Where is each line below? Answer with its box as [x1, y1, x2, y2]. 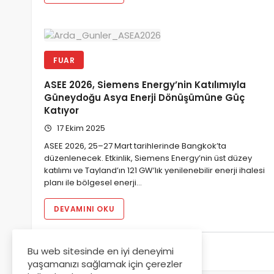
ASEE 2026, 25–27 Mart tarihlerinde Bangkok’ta [44, 140, 226, 152]
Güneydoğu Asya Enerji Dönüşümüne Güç [44, 91, 245, 105]
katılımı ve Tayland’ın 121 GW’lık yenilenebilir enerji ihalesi [44, 165, 265, 177]
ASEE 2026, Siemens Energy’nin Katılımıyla [44, 78, 246, 92]
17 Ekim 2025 [55, 122, 105, 135]
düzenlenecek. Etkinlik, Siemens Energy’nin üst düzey [44, 152, 252, 165]
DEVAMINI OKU [54, 204, 115, 215]
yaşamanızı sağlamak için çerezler [28, 257, 182, 270]
